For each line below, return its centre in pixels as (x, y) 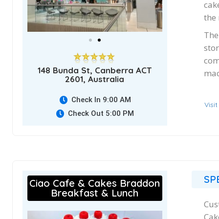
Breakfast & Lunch (95, 193)
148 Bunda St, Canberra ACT (95, 70)
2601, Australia (95, 79)
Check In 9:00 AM (101, 99)
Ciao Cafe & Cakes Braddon (95, 183)
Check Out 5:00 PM (101, 113)
